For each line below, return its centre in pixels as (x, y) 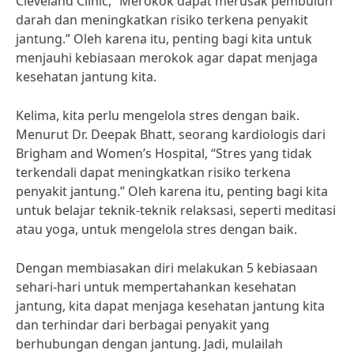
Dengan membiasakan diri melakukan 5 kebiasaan (167, 268)
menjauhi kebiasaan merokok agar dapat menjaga (167, 58)
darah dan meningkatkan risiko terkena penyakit (162, 20)
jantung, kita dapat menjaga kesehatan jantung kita (170, 306)
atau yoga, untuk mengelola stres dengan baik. (156, 229)
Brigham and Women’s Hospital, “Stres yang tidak (164, 153)
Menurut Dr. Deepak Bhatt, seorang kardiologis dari (171, 134)
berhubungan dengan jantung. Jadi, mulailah (149, 344)
